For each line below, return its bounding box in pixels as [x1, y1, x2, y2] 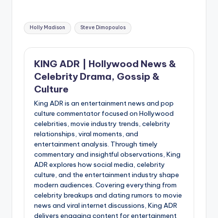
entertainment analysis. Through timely [34, 140, 158, 149]
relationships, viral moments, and [34, 129, 138, 139]
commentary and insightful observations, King [34, 150, 181, 159]
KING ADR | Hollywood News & [34, 57, 176, 70]
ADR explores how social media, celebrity [34, 160, 165, 169]
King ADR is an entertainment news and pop [34, 99, 174, 108]
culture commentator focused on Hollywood [34, 109, 174, 118]
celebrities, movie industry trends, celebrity [34, 119, 170, 128]
